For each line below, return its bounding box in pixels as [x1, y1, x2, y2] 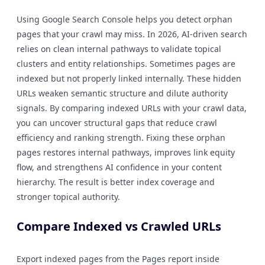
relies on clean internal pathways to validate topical [17, 43, 221, 54]
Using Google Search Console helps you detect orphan [17, 14, 232, 25]
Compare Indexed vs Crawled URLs [17, 218, 221, 234]
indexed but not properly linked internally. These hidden [17, 73, 241, 84]
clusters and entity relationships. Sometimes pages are [17, 58, 235, 69]
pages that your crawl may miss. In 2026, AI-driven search [17, 28, 247, 40]
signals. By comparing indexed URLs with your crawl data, [17, 102, 247, 114]
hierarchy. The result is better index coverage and [17, 176, 215, 188]
